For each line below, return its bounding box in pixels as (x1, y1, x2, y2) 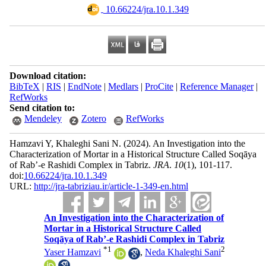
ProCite (144, 81, 173, 91)
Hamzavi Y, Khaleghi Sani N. (9, 138, 123, 148)
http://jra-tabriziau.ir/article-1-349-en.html (33, 181, 188, 191)
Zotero (81, 113, 106, 123)
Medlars (107, 81, 138, 91)
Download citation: (9, 71, 86, 81)
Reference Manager (179, 81, 254, 91)
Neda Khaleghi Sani (145, 247, 221, 258)
